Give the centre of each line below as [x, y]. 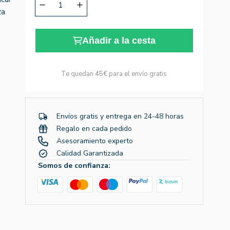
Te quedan [78, 74]
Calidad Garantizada [90, 154]
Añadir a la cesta [119, 40]
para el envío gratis [137, 74]
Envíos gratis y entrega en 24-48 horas [120, 117]
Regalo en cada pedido [94, 129]
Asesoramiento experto [94, 141]
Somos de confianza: [74, 165]
